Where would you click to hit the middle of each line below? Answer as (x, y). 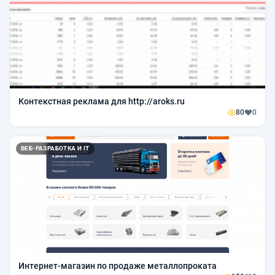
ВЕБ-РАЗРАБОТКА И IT (55, 149)
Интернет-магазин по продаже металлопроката (118, 266)
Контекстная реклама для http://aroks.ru (102, 102)
